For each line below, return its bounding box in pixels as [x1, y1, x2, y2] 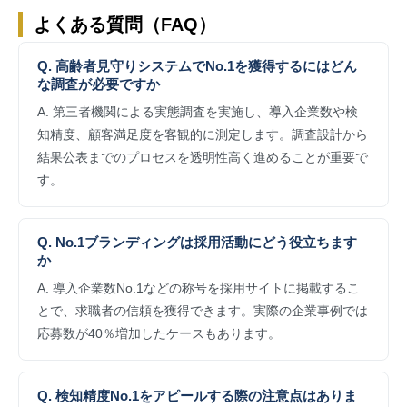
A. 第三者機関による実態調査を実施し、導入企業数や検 [37, 104, 358, 120]
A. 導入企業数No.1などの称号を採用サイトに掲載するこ [37, 281, 360, 296]
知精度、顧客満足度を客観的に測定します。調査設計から [37, 127, 368, 143]
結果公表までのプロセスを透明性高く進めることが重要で [37, 150, 368, 165]
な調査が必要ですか [37, 77, 160, 93]
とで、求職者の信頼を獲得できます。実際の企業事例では [37, 303, 368, 319]
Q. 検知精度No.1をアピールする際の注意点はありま [37, 389, 357, 404]
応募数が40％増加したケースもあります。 [37, 326, 281, 342]
